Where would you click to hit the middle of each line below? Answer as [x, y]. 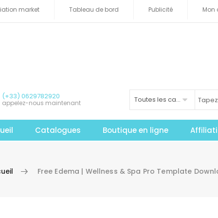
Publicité [161, 9]
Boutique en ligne [136, 130]
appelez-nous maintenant [41, 103]
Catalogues [58, 130]
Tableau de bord [94, 9]
